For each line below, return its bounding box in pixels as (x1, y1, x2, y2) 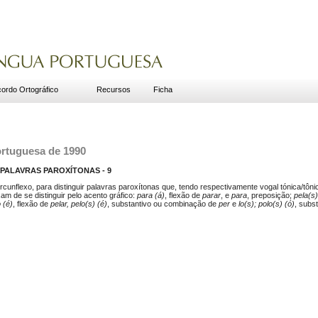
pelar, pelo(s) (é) (50, 199, 107, 208)
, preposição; (247, 190, 294, 199)
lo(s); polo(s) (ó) (238, 199, 295, 208)
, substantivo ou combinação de (107, 199, 219, 208)
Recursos (97, 85, 131, 94)
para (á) (137, 190, 165, 199)
